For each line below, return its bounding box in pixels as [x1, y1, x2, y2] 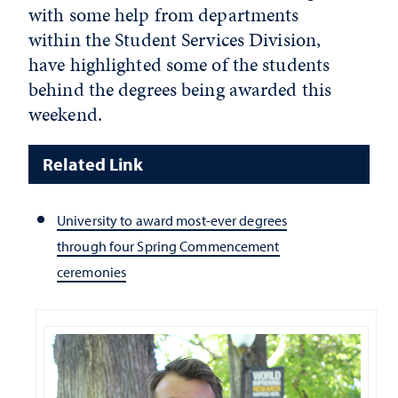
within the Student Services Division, [28, 26, 322, 53]
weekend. [28, 100, 102, 128]
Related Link [43, 153, 144, 175]
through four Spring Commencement [57, 237, 280, 256]
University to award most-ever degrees [57, 211, 288, 230]
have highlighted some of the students [28, 51, 330, 78]
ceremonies [57, 263, 127, 282]
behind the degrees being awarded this [28, 76, 332, 103]
